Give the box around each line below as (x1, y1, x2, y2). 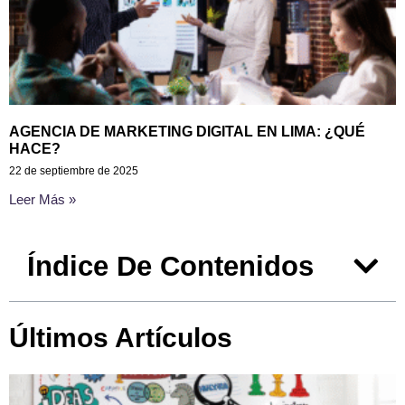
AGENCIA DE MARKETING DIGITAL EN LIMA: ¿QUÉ (9, 123, 365, 139)
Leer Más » (9, 191, 76, 207)
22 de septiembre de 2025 (9, 164, 138, 177)
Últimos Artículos (9, 322, 232, 353)
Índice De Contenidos (27, 250, 314, 282)
